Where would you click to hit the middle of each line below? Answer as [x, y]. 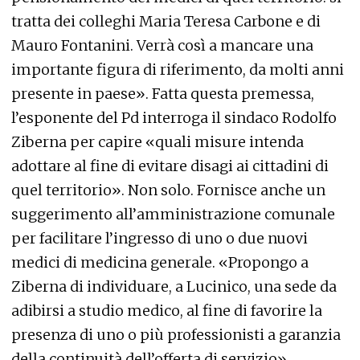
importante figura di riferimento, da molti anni [178, 70]
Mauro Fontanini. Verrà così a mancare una [162, 45]
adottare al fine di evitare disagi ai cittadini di [170, 166]
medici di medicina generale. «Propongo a [160, 262]
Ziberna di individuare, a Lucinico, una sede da [174, 286]
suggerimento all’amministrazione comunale [173, 214]
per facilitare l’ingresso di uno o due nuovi [160, 238]
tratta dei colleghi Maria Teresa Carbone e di [166, 21]
